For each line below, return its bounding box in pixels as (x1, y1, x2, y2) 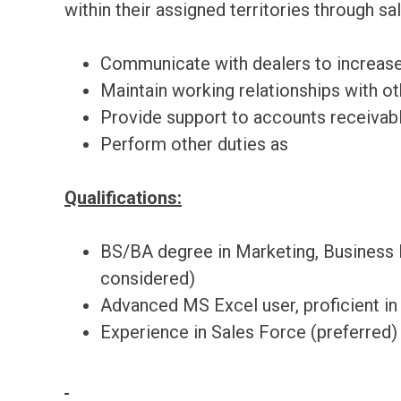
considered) (100, 268, 195, 289)
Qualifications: (64, 187, 182, 209)
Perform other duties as (100, 133, 288, 155)
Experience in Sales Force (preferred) (100, 321, 397, 343)
